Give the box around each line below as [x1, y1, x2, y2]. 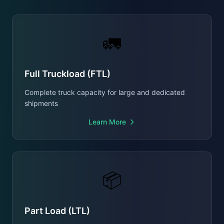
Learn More [88, 117, 126, 126]
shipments [24, 99, 58, 107]
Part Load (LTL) [24, 205, 90, 216]
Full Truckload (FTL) [24, 68, 110, 79]
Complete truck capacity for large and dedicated [24, 88, 185, 96]
